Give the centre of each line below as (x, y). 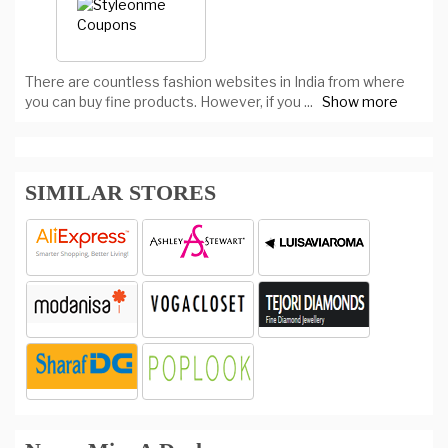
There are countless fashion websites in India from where (215, 81)
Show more (360, 101)
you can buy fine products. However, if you (164, 101)
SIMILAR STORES (120, 192)
